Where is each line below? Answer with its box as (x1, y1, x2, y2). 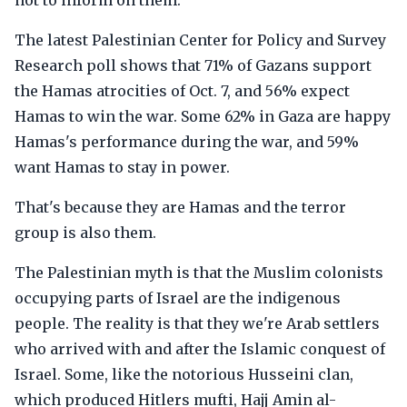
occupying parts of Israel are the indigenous (15, 289, 341, 307)
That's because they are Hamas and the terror (15, 198, 346, 216)
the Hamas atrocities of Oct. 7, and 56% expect (15, 82, 350, 100)
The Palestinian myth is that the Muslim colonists (15, 263, 383, 282)
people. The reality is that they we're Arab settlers (15, 314, 380, 333)
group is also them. (15, 223, 156, 242)
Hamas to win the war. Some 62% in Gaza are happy (15, 107, 391, 125)
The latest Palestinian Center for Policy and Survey (15, 31, 386, 49)
